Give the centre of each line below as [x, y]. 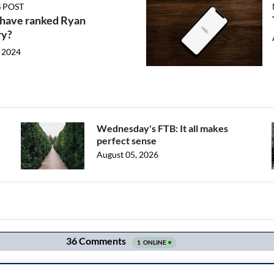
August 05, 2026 [128, 154]
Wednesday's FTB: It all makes [162, 128]
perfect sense [127, 140]
